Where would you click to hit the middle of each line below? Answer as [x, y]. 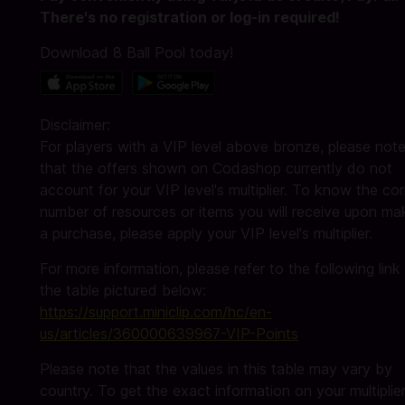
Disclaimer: [75, 125]
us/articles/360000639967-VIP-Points [169, 334]
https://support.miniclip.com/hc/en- [156, 312]
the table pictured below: [123, 291]
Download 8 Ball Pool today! [137, 52]
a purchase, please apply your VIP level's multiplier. [206, 234]
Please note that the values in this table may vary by [216, 369]
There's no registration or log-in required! [190, 17]
